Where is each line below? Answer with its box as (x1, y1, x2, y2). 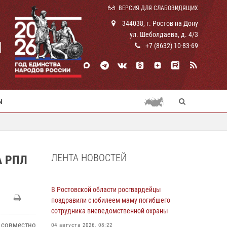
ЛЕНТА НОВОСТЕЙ (51, 152, 127, 164)
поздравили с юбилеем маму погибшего (51, 196, 170, 204)
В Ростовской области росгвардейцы (51, 185, 161, 194)
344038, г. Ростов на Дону (121, 19, 198, 27)
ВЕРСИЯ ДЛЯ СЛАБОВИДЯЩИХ (119, 5, 198, 12)
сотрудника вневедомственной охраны (51, 207, 168, 215)
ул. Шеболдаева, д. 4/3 (130, 30, 198, 39)
